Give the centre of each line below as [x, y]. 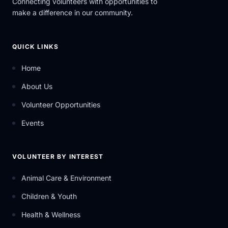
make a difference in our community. [73, 12]
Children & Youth [49, 196]
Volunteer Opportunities [61, 105]
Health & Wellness [51, 215]
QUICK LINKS [36, 47]
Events [33, 123]
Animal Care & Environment [66, 178]
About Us [37, 86]
